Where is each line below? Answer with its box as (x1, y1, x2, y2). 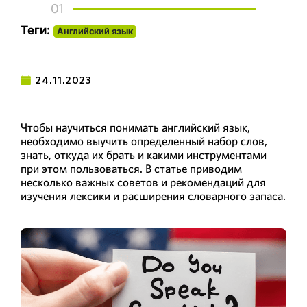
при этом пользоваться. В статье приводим (21, 161, 242, 176)
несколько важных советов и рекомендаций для (21, 175, 266, 190)
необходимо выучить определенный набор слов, (21, 134, 267, 149)
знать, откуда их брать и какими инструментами (21, 147, 267, 162)
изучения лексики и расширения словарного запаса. (21, 188, 286, 204)
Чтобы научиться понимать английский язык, (21, 120, 250, 135)
